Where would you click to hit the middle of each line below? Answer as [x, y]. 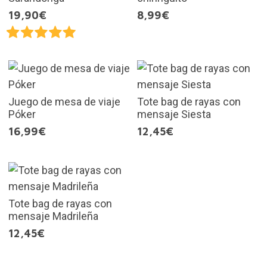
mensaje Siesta [174, 114]
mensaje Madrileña [53, 216]
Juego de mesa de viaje [64, 102]
